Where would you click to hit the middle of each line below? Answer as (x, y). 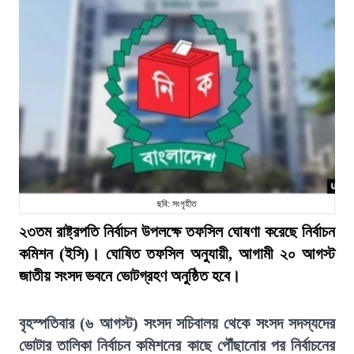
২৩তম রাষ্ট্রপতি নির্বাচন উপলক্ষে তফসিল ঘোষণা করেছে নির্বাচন (177, 232)
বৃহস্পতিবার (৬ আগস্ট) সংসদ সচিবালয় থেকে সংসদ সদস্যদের (177, 323)
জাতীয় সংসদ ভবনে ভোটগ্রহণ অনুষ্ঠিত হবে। (130, 276)
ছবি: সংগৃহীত (177, 204)
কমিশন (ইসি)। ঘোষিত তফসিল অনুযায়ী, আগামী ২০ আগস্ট (177, 254)
